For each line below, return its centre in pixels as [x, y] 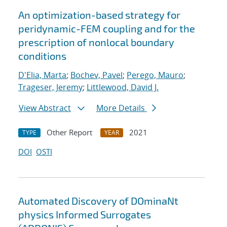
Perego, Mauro [155, 75]
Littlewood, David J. [123, 87]
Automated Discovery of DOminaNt [98, 201]
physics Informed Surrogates [85, 215]
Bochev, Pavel [97, 75]
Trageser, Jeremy [50, 87]
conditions [42, 56]
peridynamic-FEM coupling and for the [107, 29]
